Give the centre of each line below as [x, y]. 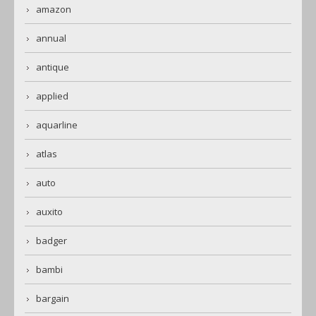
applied [52, 96]
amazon [54, 10]
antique [53, 67]
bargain [53, 299]
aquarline [57, 125]
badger [51, 241]
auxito [49, 212]
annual [51, 38]
